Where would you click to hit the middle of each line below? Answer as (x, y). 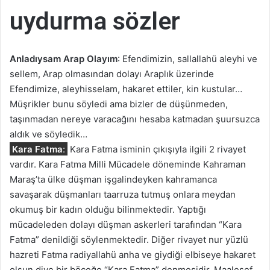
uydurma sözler (95, 21)
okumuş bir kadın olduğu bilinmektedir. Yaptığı (108, 209)
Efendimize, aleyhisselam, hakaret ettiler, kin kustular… (126, 89)
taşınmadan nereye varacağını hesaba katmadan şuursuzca (135, 119)
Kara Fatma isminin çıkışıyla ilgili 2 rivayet (156, 149)
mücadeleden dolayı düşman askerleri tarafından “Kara (126, 224)
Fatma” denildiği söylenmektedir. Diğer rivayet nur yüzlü (129, 239)
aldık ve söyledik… (49, 134)
